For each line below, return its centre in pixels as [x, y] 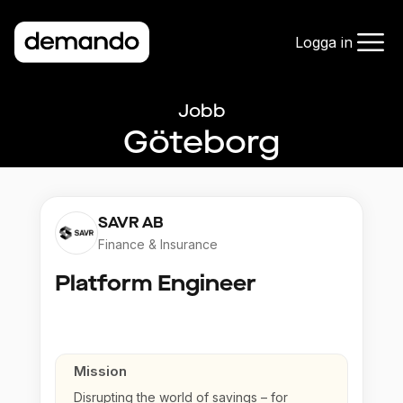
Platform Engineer [156, 284]
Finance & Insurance [158, 245]
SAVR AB [131, 223]
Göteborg [201, 143]
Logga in [324, 43]
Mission [100, 372]
